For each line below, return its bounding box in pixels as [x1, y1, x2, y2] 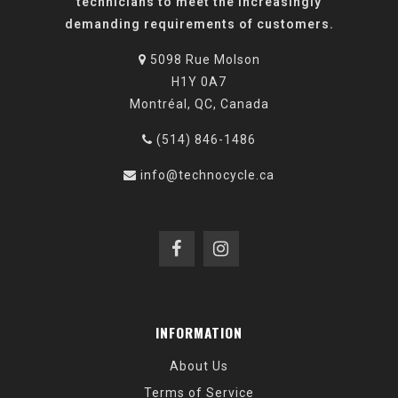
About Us [170, 359, 228, 374]
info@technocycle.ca [140, 168, 275, 183]
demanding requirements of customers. [64, 17, 334, 32]
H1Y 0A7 [171, 75, 227, 90]
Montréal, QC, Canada [129, 97, 269, 112]
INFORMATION [155, 322, 243, 343]
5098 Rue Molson [146, 52, 260, 68]
